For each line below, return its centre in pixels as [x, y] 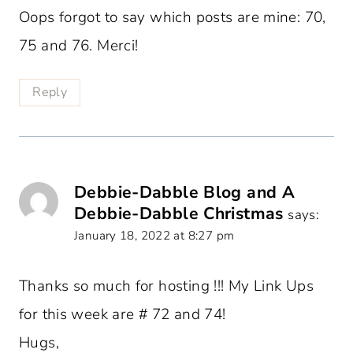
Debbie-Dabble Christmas [179, 213]
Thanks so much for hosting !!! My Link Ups [166, 286]
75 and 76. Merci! [79, 45]
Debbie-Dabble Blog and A [185, 192]
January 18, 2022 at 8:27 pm [154, 235]
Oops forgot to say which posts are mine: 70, [173, 17]
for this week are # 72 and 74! [123, 314]
